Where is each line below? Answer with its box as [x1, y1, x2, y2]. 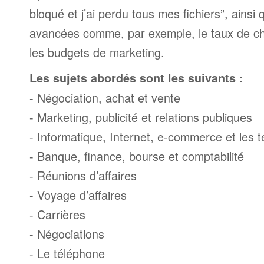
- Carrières [29, 206, 85, 223]
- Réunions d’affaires [29, 167, 137, 184]
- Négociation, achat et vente [29, 89, 180, 106]
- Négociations [29, 225, 104, 242]
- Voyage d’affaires [29, 186, 127, 203]
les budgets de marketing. [29, 44, 164, 61]
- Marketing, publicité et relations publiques [29, 108, 252, 126]
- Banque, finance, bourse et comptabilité [29, 147, 244, 164]
